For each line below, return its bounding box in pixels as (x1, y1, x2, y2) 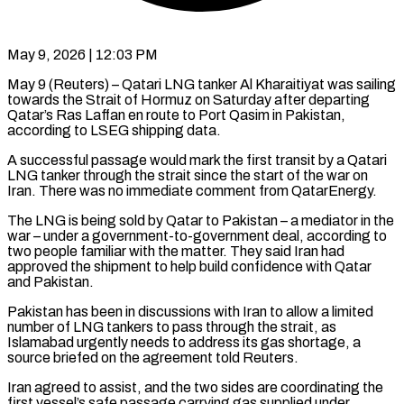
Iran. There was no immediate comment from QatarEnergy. (7, 182, 377, 198)
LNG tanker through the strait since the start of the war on (7, 167, 368, 183)
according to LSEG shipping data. (7, 122, 221, 138)
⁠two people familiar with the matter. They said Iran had (7, 243, 344, 259)
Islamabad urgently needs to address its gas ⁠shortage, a (7, 334, 361, 350)
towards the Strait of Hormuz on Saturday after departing (7, 91, 370, 107)
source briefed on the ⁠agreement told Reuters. (7, 349, 298, 365)
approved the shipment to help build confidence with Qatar (7, 258, 372, 274)
